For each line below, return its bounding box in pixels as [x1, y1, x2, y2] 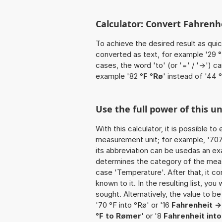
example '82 [96, 71, 140, 81]
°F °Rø [140, 71, 163, 81]
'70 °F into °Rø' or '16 [96, 200, 171, 210]
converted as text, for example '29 [96, 50, 218, 59]
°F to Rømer [96, 211, 141, 221]
